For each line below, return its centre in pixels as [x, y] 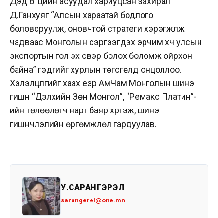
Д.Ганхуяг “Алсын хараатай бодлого [82, 15]
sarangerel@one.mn [93, 200]
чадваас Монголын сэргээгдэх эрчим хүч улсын [106, 42]
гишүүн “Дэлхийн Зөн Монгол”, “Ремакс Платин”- [103, 97]
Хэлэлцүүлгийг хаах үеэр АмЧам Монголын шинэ [102, 83]
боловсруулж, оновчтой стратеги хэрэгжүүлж [97, 29]
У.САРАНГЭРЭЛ [92, 188]
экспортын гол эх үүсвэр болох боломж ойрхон [101, 56]
